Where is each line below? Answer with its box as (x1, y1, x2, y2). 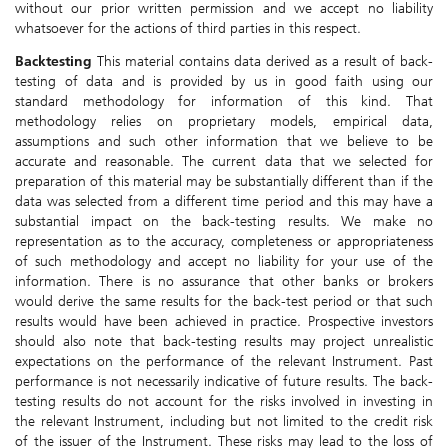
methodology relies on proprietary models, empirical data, (15, 112, 433, 130)
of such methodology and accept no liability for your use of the (15, 252, 433, 270)
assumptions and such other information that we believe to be (15, 132, 433, 150)
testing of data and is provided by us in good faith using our (15, 72, 433, 90)
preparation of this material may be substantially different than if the (15, 172, 433, 190)
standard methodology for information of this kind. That (15, 92, 433, 110)
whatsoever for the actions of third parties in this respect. (15, 20, 361, 38)
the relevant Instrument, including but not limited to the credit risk (15, 412, 433, 430)
